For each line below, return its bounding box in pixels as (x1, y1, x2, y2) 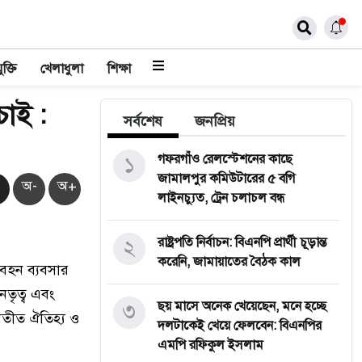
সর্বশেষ (124, 112, 162, 130)
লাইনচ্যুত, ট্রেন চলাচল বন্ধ (158, 190, 285, 206)
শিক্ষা (107, 61, 131, 77)
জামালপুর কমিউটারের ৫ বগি (158, 170, 295, 187)
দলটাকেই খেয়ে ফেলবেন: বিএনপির (158, 318, 322, 334)
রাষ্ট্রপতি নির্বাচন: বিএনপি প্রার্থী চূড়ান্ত (158, 234, 326, 250)
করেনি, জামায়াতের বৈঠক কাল (158, 254, 301, 270)
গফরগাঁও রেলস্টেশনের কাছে (158, 151, 293, 167)
